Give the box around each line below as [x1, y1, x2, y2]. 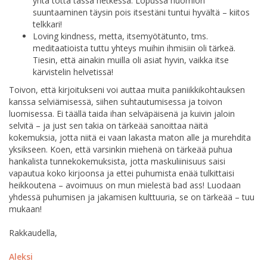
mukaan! [9, 203, 42, 215]
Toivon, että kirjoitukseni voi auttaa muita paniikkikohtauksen [9, 83, 245, 95]
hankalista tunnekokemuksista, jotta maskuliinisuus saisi [9, 155, 225, 167]
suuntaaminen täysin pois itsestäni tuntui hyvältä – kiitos [33, 6, 250, 18]
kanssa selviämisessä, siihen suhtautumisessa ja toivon [9, 95, 222, 107]
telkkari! [33, 18, 62, 30]
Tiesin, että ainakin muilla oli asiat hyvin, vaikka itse [33, 54, 229, 66]
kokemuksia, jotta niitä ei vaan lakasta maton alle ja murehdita [9, 131, 251, 143]
